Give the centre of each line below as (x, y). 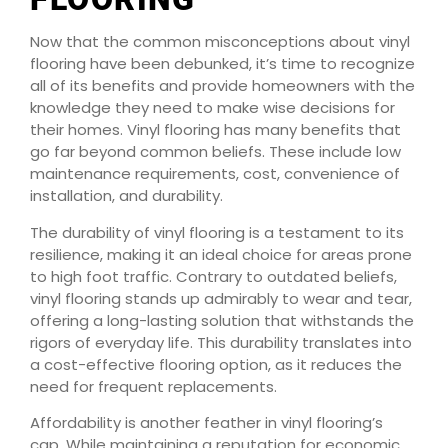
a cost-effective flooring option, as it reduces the (216, 364)
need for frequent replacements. (153, 386)
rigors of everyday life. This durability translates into (221, 342)
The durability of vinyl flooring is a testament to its (217, 232)
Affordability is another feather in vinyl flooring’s (206, 423)
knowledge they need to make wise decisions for (212, 108)
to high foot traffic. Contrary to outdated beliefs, (213, 276)
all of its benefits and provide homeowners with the (222, 86)
